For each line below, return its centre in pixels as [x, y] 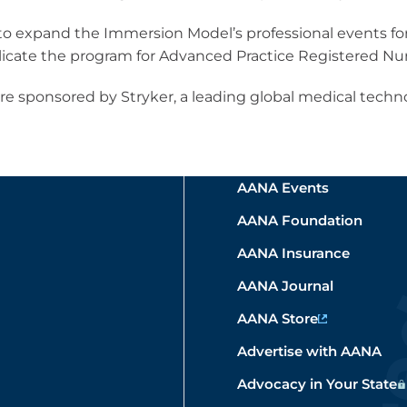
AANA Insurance [293, 253]
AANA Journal [285, 286]
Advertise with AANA [309, 351]
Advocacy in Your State [317, 384]
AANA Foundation [300, 220]
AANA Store [278, 318]
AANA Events [283, 188]
